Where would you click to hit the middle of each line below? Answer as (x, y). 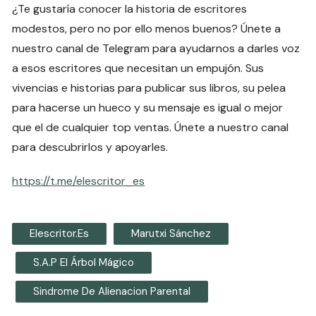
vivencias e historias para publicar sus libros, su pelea (149, 88)
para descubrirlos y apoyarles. (90, 147)
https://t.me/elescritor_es (79, 181)
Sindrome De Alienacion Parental (112, 292)
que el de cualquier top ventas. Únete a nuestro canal (151, 128)
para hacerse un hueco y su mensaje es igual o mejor (148, 108)
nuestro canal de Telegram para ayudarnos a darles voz (156, 49)
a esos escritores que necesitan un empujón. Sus (138, 68)
